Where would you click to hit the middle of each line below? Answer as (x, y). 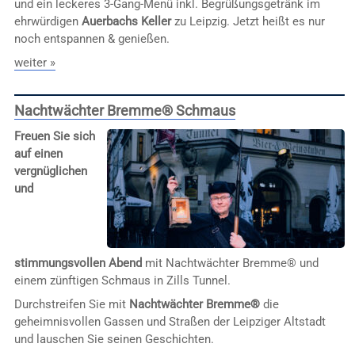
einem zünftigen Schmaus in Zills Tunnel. (122, 281)
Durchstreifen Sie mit (71, 304)
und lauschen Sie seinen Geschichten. (114, 339)
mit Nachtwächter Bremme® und (230, 263)
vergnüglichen (50, 171)
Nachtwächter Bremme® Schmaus (124, 110)
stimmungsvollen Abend (78, 263)
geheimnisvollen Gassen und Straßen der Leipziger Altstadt (170, 321)
